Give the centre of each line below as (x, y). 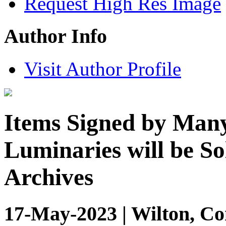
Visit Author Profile (103, 69)
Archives (49, 177)
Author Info (55, 36)
